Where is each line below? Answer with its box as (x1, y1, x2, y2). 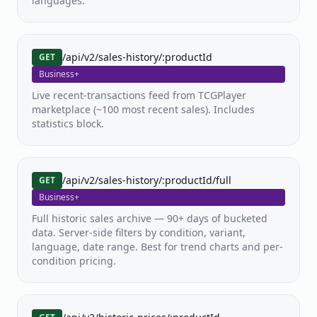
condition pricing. (32, 254, 116, 267)
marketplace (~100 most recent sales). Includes (32, 103, 255, 116)
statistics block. (32, 117, 104, 130)
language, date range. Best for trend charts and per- (32, 240, 283, 253)
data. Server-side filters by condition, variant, (32, 226, 246, 239)
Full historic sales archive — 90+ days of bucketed (32, 212, 267, 225)
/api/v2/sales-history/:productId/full (62, 173, 231, 187)
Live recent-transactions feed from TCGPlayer (32, 88, 246, 102)
